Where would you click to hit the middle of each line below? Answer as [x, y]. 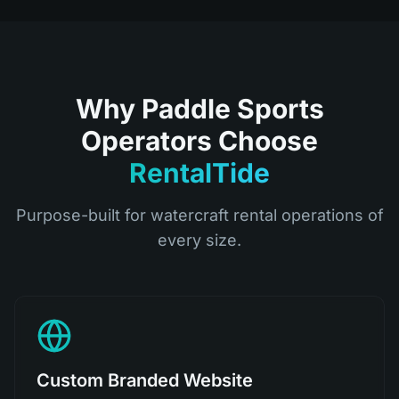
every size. [199, 240]
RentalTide [199, 173]
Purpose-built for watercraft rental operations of [199, 215]
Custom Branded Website [145, 380]
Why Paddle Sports [199, 109]
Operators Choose [199, 141]
